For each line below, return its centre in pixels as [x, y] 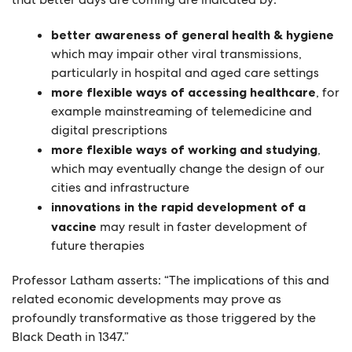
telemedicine [249, 111]
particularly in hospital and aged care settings [185, 73]
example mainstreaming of [131, 111]
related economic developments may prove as [147, 299]
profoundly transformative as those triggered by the [164, 318]
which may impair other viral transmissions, [176, 54]
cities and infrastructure [120, 187]
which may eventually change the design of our [188, 169]
